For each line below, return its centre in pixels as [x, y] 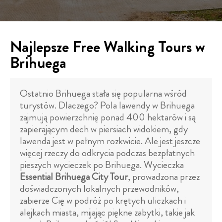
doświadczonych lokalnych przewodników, [99, 189]
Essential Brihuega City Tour [74, 177]
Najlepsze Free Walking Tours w [108, 47]
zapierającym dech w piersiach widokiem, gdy [104, 129]
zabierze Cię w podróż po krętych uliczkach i [103, 200]
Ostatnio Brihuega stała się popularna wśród [103, 93]
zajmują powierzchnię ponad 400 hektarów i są [108, 117]
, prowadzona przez [164, 177]
